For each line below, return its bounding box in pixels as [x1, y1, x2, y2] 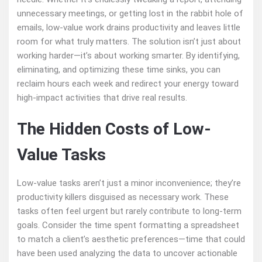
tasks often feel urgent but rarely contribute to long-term [17, 206, 242, 216]
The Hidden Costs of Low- [17, 119, 211, 139]
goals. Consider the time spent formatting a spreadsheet [17, 220, 239, 230]
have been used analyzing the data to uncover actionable [17, 248, 237, 258]
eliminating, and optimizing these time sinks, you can [17, 64, 220, 75]
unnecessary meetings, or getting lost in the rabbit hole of [17, 8, 243, 19]
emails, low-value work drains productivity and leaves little [17, 22, 240, 33]
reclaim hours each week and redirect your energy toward [17, 78, 239, 89]
